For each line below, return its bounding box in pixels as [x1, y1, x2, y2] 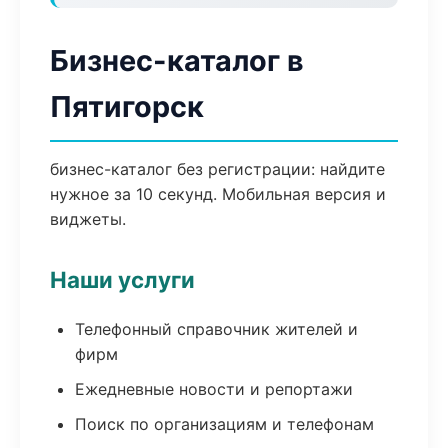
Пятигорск [50, 89, 204, 124]
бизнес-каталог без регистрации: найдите [50, 159, 385, 179]
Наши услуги [50, 266, 195, 293]
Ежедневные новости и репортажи [75, 379, 353, 399]
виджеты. [50, 209, 126, 229]
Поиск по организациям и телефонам [75, 414, 374, 434]
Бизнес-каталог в [50, 43, 304, 78]
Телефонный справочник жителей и [75, 319, 358, 339]
